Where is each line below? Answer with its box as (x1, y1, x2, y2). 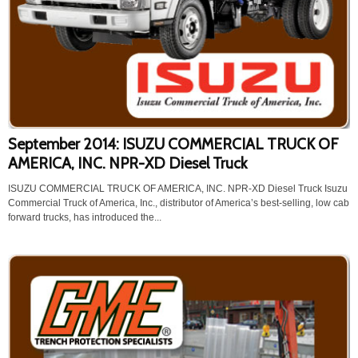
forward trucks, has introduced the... (8, 212, 161, 223)
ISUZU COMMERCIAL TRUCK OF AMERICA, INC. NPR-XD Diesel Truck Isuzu (8, 183, 348, 194)
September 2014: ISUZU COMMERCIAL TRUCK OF (8, 135, 339, 153)
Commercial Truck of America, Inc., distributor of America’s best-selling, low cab (8, 197, 349, 209)
